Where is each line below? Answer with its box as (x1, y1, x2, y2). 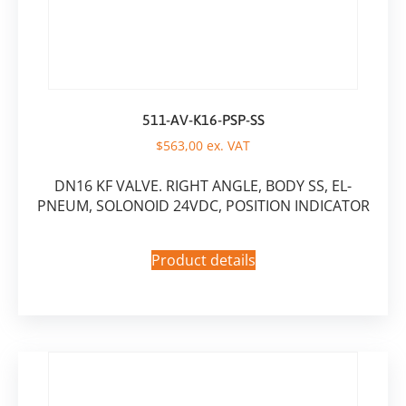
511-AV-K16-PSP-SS (141, 111, 265, 129)
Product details (150, 250, 256, 271)
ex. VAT (203, 137, 250, 155)
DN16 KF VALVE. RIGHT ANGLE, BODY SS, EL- (54, 176, 352, 197)
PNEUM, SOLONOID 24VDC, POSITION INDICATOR (36, 196, 370, 217)
